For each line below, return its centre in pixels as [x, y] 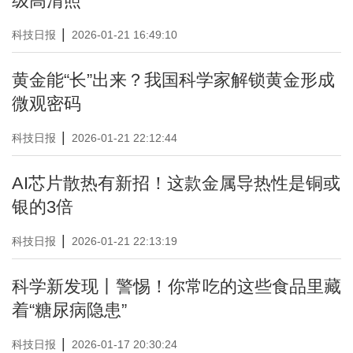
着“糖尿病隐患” [69, 310]
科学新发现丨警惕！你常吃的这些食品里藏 [176, 286]
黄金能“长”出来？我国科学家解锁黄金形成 [173, 80]
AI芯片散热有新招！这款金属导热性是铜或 [176, 183]
